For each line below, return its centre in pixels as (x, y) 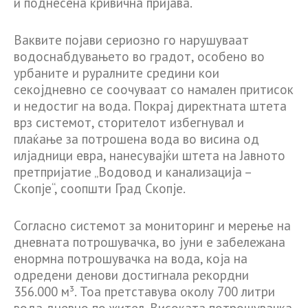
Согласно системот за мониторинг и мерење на (152, 226)
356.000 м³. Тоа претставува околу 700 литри (144, 292)
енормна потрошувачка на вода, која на (131, 259)
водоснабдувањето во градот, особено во (139, 57)
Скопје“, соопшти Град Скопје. (100, 189)
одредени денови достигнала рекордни (131, 275)
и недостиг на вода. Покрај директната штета (150, 106)
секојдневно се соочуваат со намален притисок (154, 90)
